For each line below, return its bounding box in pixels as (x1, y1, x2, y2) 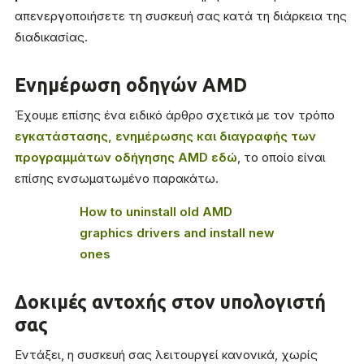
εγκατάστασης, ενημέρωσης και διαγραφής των (15, 128, 316, 144)
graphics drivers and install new (80, 225, 275, 240)
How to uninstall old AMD (80, 204, 232, 219)
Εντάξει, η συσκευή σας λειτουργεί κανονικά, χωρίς (15, 347, 318, 362)
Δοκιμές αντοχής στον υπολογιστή (15, 292, 326, 312)
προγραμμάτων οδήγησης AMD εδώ (15, 149, 237, 165)
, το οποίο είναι (237, 149, 326, 165)
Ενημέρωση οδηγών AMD (15, 75, 247, 95)
